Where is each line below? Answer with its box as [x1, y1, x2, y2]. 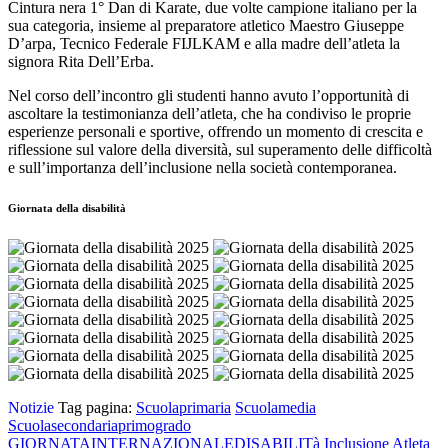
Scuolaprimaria [136, 399, 231, 417]
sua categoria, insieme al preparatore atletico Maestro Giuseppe [8, 17, 404, 35]
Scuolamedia [235, 399, 316, 417]
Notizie [8, 399, 54, 417]
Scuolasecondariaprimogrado [8, 417, 191, 435]
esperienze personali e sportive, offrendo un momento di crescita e [8, 123, 423, 141]
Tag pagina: [54, 399, 136, 417]
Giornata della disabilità [8, 202, 126, 215]
